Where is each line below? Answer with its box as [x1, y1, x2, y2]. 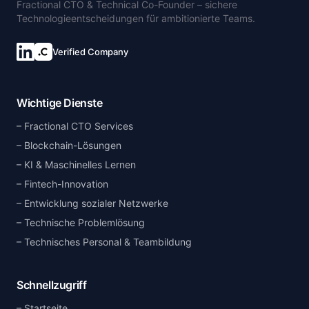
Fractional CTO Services [24, 120, 133, 132]
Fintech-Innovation [24, 178, 108, 190]
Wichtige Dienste [17, 96, 103, 110]
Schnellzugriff [17, 278, 87, 292]
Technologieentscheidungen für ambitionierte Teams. [17, 12, 255, 24]
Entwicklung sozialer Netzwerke [24, 197, 168, 209]
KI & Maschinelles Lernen [24, 159, 136, 170]
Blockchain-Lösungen [24, 139, 121, 151]
